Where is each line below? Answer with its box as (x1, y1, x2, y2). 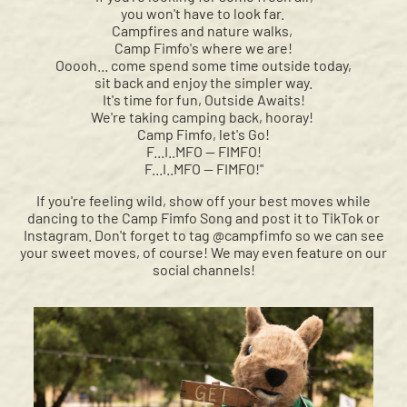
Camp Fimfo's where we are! (114, 39, 293, 57)
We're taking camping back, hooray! (91, 108, 316, 126)
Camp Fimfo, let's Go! (137, 125, 270, 144)
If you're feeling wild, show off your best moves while (36, 192, 371, 210)
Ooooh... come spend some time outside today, (55, 56, 352, 74)
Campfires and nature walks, (112, 22, 295, 40)
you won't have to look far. (120, 5, 287, 23)
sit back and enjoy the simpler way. (94, 74, 313, 92)
